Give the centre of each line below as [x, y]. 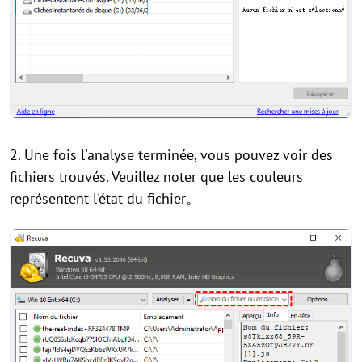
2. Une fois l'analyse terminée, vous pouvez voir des [171, 154]
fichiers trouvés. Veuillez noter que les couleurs [156, 176]
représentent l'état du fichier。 [105, 198]
